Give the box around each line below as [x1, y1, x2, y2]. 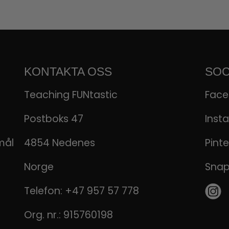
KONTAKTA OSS [24, 64, 112, 78]
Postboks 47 [24, 112, 83, 126]
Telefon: [24, 184, 65, 198]
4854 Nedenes [24, 136, 95, 150]
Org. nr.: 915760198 [24, 208, 113, 222]
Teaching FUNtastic [24, 88, 118, 102]
